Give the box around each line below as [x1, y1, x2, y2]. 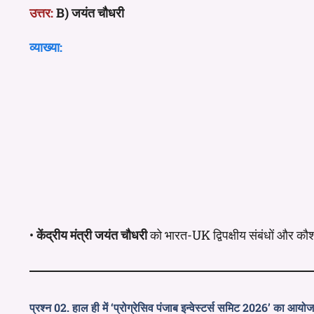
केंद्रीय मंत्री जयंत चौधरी [36, 226, 147, 243]
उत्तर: [29, 4, 53, 21]
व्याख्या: [29, 38, 62, 55]
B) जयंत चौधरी [56, 4, 124, 21]
